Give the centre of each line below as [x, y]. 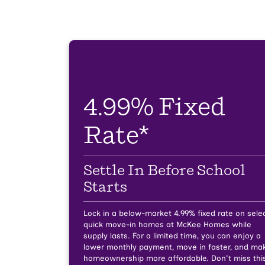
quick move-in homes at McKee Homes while [167, 224]
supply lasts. [107, 236]
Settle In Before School [164, 171]
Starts [105, 187]
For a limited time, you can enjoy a [195, 236]
